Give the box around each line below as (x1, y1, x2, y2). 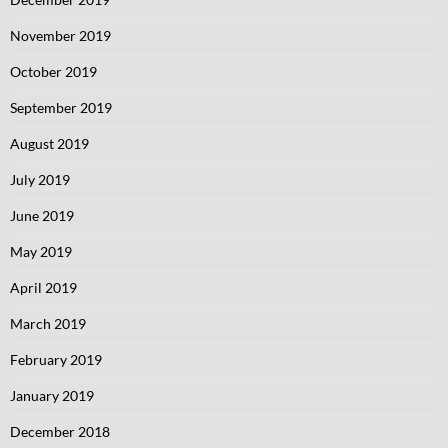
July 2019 (10, 171, 70, 188)
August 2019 (10, 135, 89, 152)
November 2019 (10, 27, 111, 44)
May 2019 (10, 243, 72, 260)
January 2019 (10, 387, 94, 404)
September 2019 (10, 99, 112, 116)
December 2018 (10, 423, 110, 440)
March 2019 (10, 315, 86, 332)
